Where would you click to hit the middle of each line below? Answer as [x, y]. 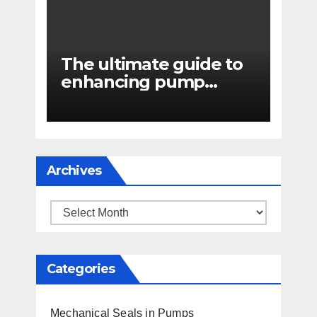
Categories [81, 269]
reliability [99, 99]
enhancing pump [133, 81]
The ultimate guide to [152, 64]
